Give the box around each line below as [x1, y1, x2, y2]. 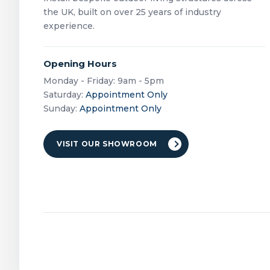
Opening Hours [43, 58, 117, 69]
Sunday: [43, 103, 80, 114]
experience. [43, 20, 95, 31]
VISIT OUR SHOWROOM [57, 139, 157, 148]
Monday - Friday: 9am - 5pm [43, 75, 164, 86]
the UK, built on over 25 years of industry [43, 7, 221, 17]
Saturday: [43, 89, 86, 100]
